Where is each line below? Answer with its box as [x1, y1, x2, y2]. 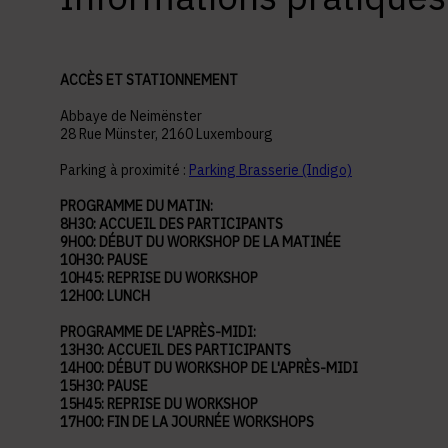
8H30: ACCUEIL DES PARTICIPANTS [60, 214, 286, 233]
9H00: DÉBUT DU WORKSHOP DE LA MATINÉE [60, 232, 344, 251]
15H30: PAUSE [60, 376, 151, 395]
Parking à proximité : [60, 160, 189, 179]
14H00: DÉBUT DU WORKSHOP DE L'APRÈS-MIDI [60, 358, 361, 377]
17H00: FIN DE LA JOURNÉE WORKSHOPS [60, 412, 314, 431]
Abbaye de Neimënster [60, 106, 205, 125]
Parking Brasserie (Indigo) [189, 160, 352, 179]
